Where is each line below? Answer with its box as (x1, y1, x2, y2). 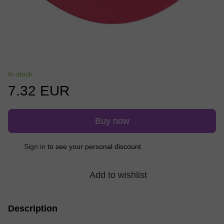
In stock (8, 69, 32, 78)
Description (8, 203, 57, 213)
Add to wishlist (89, 169, 147, 180)
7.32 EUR (8, 82, 69, 98)
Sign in (24, 142, 45, 150)
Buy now (94, 115, 129, 126)
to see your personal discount (45, 142, 141, 150)
